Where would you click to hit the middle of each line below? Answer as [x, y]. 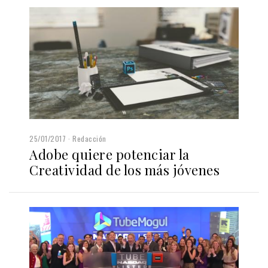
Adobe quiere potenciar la [109, 155]
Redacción [89, 139]
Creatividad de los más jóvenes [124, 170]
